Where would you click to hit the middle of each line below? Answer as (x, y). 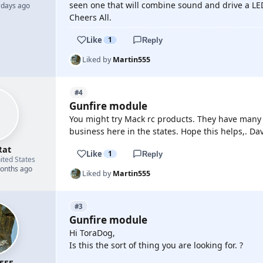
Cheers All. (90, 17)
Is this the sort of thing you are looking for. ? (156, 245)
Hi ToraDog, (92, 233)
